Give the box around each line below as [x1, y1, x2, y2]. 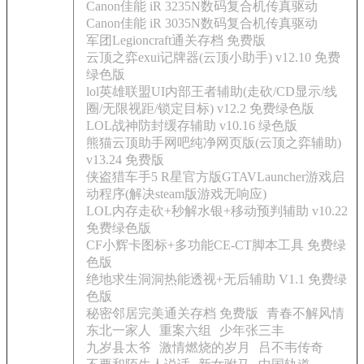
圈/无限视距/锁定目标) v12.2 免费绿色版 [86, 102, 314, 115]
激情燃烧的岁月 [159, 340, 250, 354]
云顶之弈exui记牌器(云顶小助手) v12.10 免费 [86, 50, 340, 64]
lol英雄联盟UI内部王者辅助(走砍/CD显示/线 [86, 84, 337, 98]
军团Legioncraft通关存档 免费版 [86, 33, 266, 47]
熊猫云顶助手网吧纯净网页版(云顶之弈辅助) [86, 136, 341, 149]
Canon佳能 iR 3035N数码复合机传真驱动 [86, 16, 318, 30]
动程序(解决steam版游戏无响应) [86, 187, 266, 201]
